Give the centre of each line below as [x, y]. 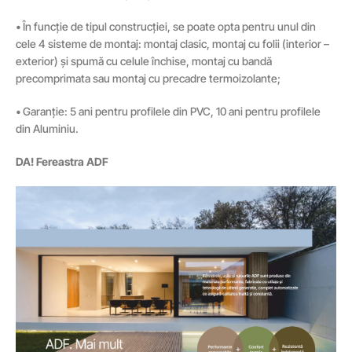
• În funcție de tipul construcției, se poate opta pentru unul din [166, 27]
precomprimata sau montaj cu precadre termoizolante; [148, 79]
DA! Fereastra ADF [62, 162]
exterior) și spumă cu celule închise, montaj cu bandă [144, 61]
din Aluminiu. [47, 129]
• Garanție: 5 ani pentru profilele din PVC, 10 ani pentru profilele [168, 112]
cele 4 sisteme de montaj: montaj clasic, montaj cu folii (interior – [172, 44]
